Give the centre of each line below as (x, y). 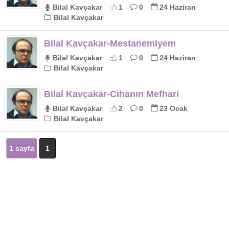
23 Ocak (174, 108)
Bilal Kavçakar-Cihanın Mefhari (111, 94)
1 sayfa (22, 148)
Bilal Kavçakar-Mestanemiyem (110, 43)
